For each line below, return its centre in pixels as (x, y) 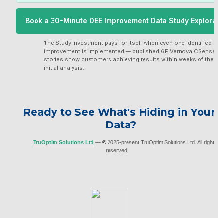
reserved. (121, 150)
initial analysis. (64, 67)
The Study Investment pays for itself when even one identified (127, 43)
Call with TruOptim (127, 32)
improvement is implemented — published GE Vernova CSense (129, 51)
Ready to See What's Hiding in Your (119, 112)
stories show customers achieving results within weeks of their (130, 59)
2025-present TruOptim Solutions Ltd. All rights (162, 142)
